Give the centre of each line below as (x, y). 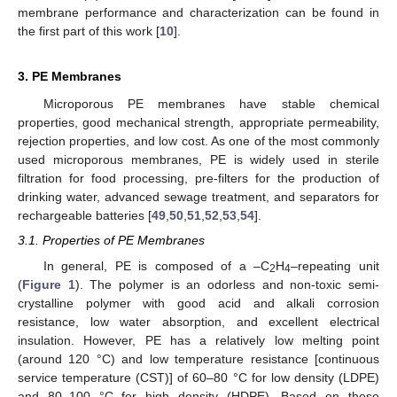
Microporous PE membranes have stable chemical (211, 104)
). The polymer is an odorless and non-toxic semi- (227, 284)
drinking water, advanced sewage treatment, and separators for (198, 197)
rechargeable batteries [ (85, 216)
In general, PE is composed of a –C (156, 265)
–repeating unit (335, 265)
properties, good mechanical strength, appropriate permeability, (198, 123)
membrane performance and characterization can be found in (198, 13)
